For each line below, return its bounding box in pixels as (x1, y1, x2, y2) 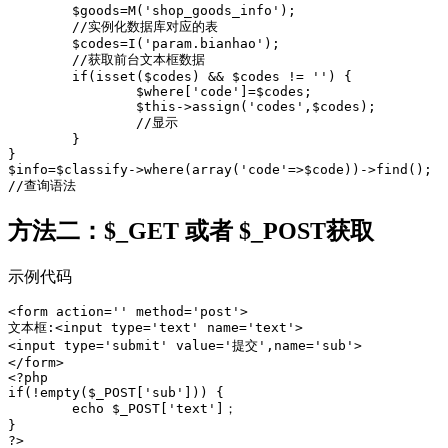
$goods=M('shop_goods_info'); (8, 3, 72, 19)
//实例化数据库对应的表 (8, 19, 72, 35)
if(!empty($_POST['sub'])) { (8, 385, 224, 401)
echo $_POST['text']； (8, 401, 72, 417)
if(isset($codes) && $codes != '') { (8, 69, 72, 85)
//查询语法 (8, 178, 76, 194)
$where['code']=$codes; (8, 84, 136, 100)
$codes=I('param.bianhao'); (8, 36, 72, 52)
